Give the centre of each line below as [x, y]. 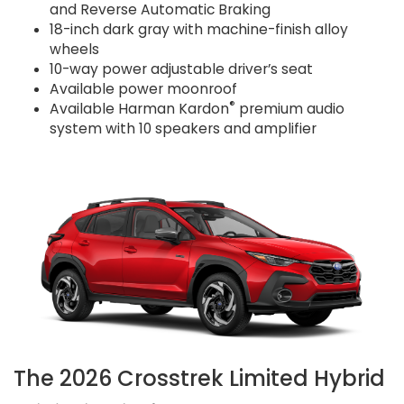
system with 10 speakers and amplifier [183, 128]
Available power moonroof [143, 88]
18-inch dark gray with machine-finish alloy [199, 29]
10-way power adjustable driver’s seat [181, 69]
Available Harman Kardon [139, 108]
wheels [74, 49]
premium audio [290, 108]
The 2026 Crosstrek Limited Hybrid [199, 379]
